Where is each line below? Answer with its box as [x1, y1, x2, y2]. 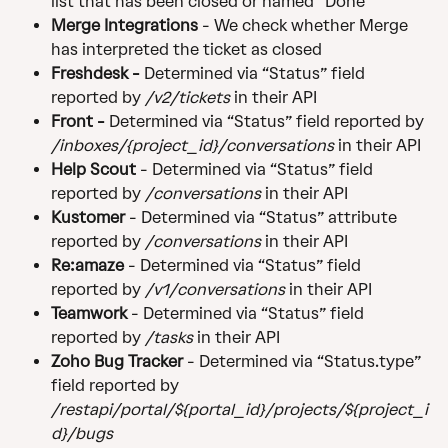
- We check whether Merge [198, 16, 412, 36]
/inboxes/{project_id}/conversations [51, 136, 334, 156]
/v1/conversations [145, 280, 285, 300]
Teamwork [51, 304, 131, 324]
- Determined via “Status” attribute [129, 208, 401, 228]
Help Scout [51, 160, 140, 180]
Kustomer [51, 208, 129, 228]
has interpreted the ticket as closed [51, 40, 322, 60]
